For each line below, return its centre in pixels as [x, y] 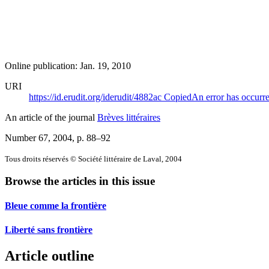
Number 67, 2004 [38, 138]
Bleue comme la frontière [56, 206]
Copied [178, 97]
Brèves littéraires [129, 117]
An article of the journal [51, 117]
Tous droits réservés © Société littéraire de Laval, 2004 [93, 159]
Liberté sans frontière [49, 229]
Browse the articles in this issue [80, 181]
